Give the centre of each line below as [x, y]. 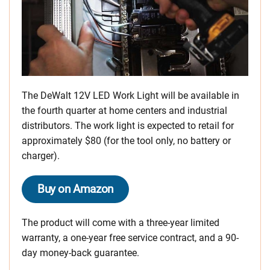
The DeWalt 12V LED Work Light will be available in [130, 96]
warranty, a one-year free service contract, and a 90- [130, 238]
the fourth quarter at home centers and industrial [124, 111]
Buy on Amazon [75, 189]
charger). [41, 156]
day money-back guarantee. [80, 253]
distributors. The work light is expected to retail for [128, 126]
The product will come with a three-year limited [121, 223]
